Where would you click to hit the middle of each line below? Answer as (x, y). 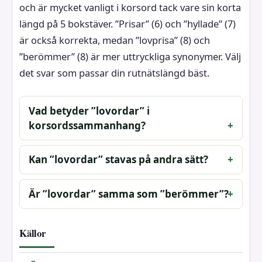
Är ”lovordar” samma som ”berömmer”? (129, 194)
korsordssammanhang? (87, 125)
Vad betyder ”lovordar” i (89, 111)
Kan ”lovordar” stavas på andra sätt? (119, 160)
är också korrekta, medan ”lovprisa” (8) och (115, 40)
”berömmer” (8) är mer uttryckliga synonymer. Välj (130, 57)
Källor (32, 233)
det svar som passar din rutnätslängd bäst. (114, 73)
